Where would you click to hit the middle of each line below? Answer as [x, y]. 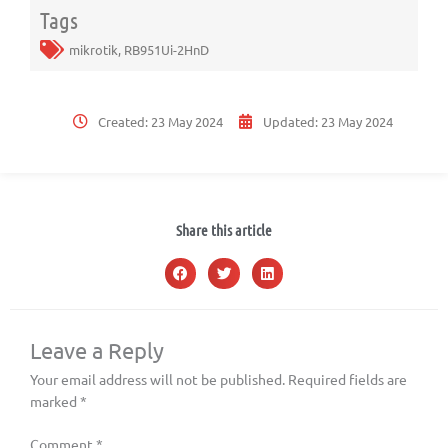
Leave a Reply [97, 350]
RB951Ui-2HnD [166, 49]
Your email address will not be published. [157, 379]
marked [55, 401]
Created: [124, 121]
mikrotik [93, 49]
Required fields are [347, 379]
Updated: [292, 121]
